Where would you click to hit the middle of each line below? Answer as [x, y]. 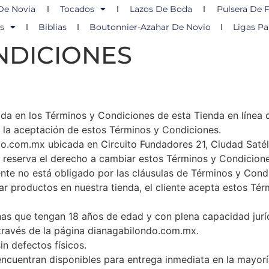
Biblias [52, 27]
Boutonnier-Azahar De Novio [150, 27]
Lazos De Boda [161, 9]
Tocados [77, 9]
